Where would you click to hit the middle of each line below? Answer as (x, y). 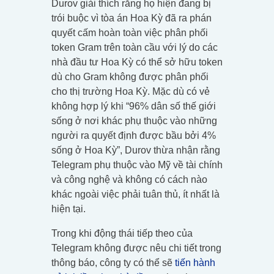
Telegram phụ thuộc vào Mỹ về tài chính (137, 165)
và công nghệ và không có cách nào (129, 180)
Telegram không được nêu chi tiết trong (136, 248)
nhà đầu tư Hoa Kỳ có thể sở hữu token (137, 62)
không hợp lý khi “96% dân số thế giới (134, 106)
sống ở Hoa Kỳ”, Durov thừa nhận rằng (136, 150)
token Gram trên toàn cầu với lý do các (135, 48)
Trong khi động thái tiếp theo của (122, 234)
